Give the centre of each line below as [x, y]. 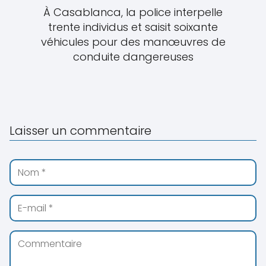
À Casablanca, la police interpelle [133, 12]
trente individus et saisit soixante [133, 27]
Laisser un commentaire [80, 131]
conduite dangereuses [133, 57]
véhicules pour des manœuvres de [133, 42]
